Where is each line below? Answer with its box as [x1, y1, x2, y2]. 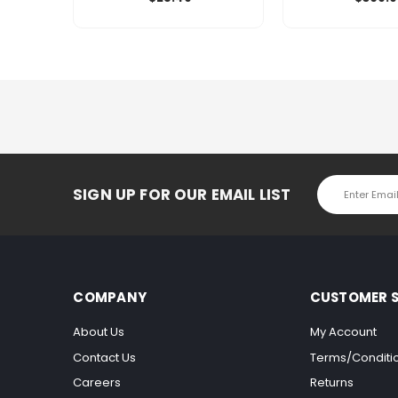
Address [317, 189, 369, 207]
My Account [309, 323, 377, 341]
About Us [73, 323, 125, 341]
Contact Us [73, 348, 137, 366]
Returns [309, 374, 354, 392]
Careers [73, 374, 122, 392]
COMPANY [73, 287, 147, 306]
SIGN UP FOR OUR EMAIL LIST [73, 183, 291, 205]
